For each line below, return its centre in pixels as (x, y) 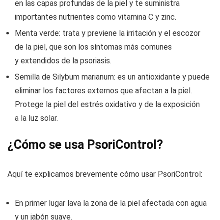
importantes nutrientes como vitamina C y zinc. (96, 17)
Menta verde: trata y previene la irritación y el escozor (108, 33)
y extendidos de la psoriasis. (63, 61)
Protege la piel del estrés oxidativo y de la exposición (107, 105)
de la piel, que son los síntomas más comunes (93, 47)
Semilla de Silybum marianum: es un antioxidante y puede (112, 77)
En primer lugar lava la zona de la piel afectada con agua (111, 203)
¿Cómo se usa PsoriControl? (85, 145)
